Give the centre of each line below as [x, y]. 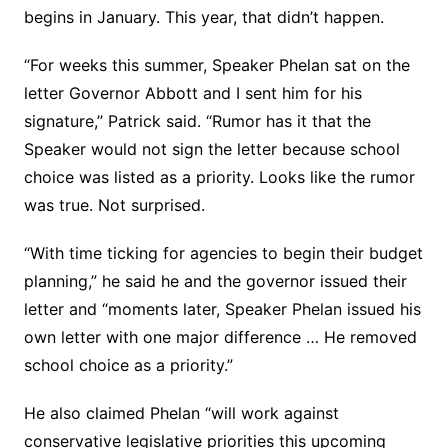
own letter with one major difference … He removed [220, 337]
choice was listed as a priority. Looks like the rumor [219, 177]
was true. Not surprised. [114, 205]
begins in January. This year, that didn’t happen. [203, 17]
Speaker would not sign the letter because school [211, 149]
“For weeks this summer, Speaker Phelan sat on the [216, 65]
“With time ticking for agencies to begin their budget [223, 253]
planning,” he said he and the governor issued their [215, 281]
